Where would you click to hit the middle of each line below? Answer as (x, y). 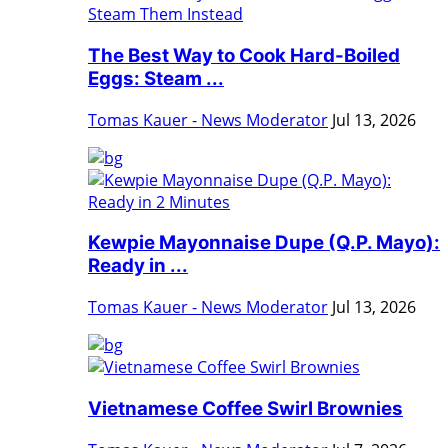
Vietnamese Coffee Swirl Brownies (245, 408)
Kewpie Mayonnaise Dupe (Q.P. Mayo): (264, 243)
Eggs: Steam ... (156, 78)
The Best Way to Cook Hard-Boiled (244, 55)
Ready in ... (138, 266)
